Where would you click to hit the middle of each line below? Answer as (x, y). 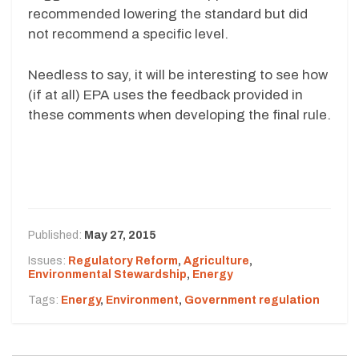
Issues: (48, 261)
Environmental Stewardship (107, 275)
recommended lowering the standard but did (168, 14)
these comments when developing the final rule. (179, 115)
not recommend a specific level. (128, 34)
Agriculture (216, 261)
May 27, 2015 (120, 236)
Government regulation (252, 301)
